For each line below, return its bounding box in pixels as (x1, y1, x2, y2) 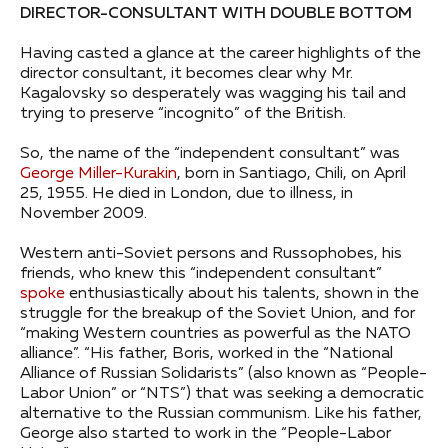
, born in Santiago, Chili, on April (177, 166, 406, 183)
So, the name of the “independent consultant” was (20, 146, 400, 163)
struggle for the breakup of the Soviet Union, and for (20, 306, 415, 323)
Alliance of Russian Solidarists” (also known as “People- (20, 366, 427, 383)
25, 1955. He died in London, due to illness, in (20, 186, 353, 203)
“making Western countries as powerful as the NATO (20, 326, 411, 343)
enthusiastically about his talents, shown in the (65, 286, 419, 303)
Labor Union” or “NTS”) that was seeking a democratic (20, 386, 424, 403)
